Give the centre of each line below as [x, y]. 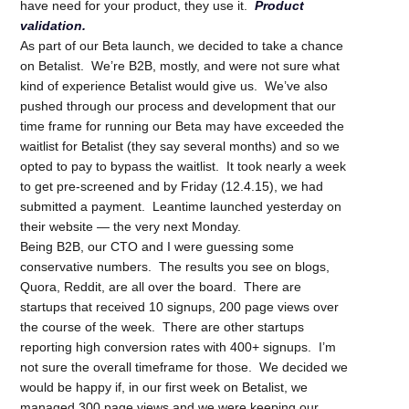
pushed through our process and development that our [178, 105]
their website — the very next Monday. [131, 226]
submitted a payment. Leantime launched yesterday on [181, 206]
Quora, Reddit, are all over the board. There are [161, 286]
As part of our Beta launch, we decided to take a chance [182, 45]
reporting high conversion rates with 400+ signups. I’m [178, 346]
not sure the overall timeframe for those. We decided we [184, 367]
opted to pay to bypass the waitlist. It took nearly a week [184, 166]
